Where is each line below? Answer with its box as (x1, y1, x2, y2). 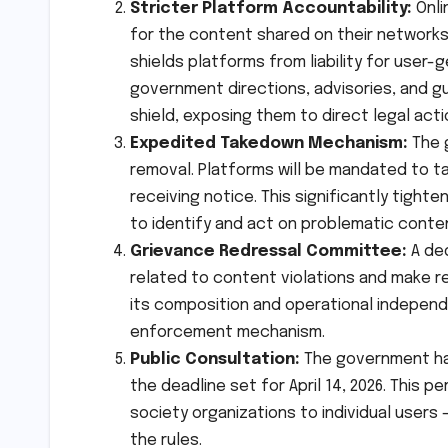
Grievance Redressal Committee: (130, 242, 407, 260)
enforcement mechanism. (130, 323, 325, 341)
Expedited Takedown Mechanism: (130, 134, 408, 152)
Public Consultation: (130, 350, 300, 368)
